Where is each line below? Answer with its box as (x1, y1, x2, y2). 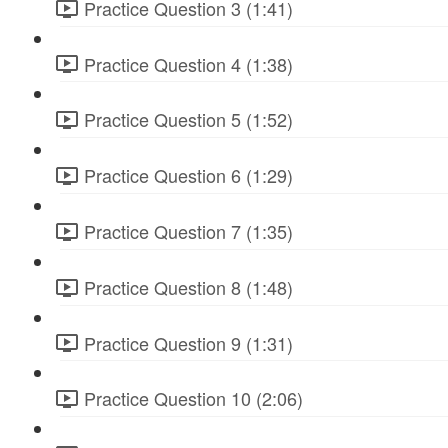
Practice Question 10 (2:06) (84, 385, 303, 412)
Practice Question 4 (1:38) (84, 50, 293, 77)
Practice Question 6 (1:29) (84, 162, 293, 189)
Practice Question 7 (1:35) (84, 218, 293, 245)
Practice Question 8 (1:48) (84, 273, 293, 300)
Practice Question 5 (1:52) (84, 106, 293, 133)
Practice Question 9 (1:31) (84, 329, 293, 356)
